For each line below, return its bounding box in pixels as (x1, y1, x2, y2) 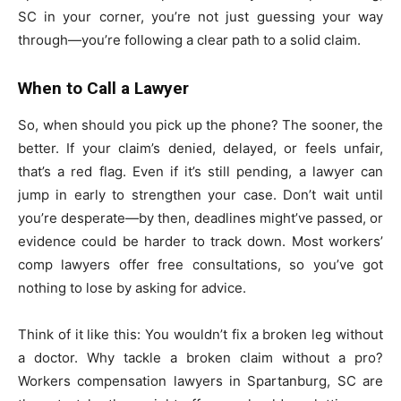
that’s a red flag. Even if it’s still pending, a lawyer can (18, 163, 383, 181)
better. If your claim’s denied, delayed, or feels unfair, (18, 140, 383, 158)
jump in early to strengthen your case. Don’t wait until (18, 186, 383, 204)
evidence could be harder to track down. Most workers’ (18, 233, 383, 251)
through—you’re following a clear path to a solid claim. (18, 31, 361, 49)
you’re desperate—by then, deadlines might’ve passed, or (18, 209, 383, 227)
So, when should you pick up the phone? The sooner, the (18, 116, 383, 134)
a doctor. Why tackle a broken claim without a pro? (18, 349, 383, 367)
